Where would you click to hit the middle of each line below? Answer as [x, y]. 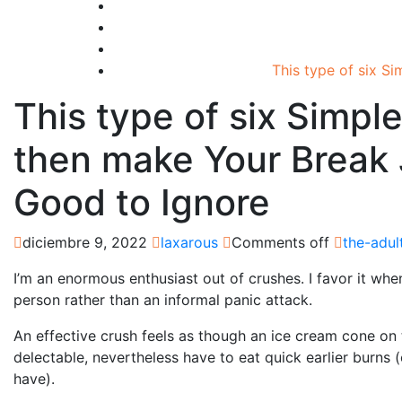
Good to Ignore [142, 202]
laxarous [189, 242]
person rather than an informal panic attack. [163, 299]
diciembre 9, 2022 [85, 242]
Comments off [280, 242]
